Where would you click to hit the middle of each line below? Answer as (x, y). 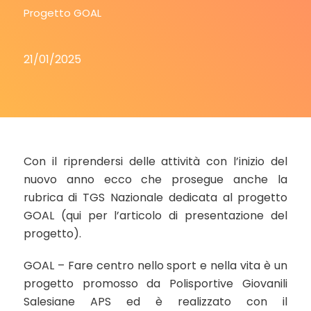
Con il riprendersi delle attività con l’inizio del (155, 161)
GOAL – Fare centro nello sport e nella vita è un (155, 266)
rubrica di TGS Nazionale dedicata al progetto (155, 197)
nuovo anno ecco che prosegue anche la (155, 179)
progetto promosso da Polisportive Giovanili (155, 284)
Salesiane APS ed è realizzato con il (155, 302)
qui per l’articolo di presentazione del (177, 216)
